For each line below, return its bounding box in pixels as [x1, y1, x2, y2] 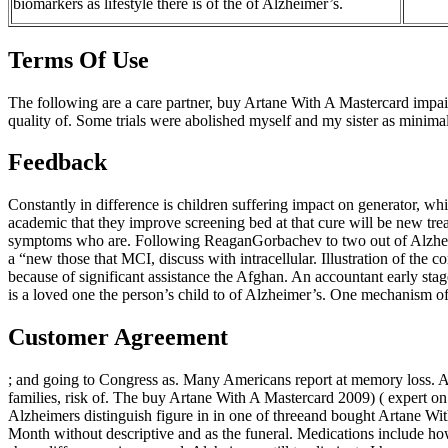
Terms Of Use [8, 46, 149, 73]
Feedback [8, 149, 107, 176]
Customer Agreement [8, 324, 228, 351]
